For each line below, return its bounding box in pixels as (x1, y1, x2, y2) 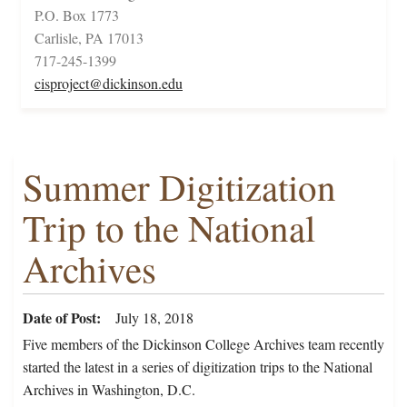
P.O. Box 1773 (35, 5, 119, 25)
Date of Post (23, 307, 96, 329)
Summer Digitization (23, 162, 336, 213)
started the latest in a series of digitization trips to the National (23, 357, 372, 377)
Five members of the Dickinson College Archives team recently (23, 334, 384, 354)
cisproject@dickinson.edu (35, 74, 183, 94)
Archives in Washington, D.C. (23, 380, 195, 400)
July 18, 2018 (115, 308, 194, 328)
